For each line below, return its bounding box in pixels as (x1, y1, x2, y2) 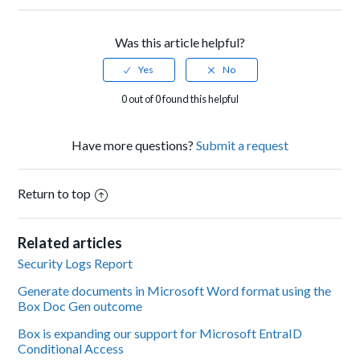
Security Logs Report (18, 256, 133, 272)
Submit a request (196, 137, 288, 153)
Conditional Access (18, 341, 125, 357)
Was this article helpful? (115, 35, 245, 51)
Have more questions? (72, 137, 196, 153)
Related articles (18, 234, 123, 252)
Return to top (18, 186, 92, 202)
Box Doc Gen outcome (18, 298, 143, 314)
